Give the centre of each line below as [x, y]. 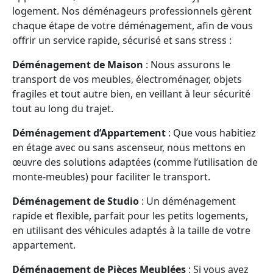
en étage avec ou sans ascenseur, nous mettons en [129, 147]
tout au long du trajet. [63, 108]
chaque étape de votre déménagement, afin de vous [133, 26]
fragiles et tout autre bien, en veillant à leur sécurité [131, 94]
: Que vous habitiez [211, 133]
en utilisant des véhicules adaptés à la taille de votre [131, 230]
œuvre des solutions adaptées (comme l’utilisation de [135, 162]
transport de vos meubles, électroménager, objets [127, 79]
